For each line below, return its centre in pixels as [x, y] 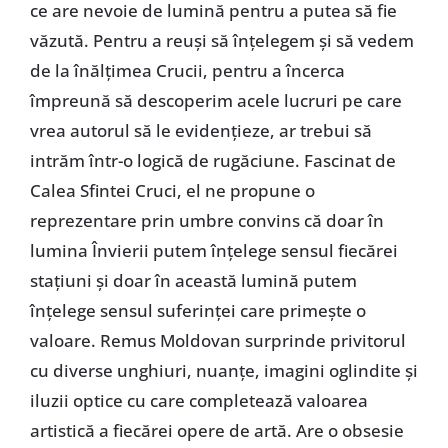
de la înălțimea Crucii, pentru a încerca [187, 70]
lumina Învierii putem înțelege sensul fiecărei [213, 250]
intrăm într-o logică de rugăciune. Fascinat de [212, 160]
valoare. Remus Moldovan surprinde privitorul [217, 340]
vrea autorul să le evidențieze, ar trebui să [200, 130]
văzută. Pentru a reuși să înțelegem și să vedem [221, 40]
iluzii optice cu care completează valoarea [198, 400]
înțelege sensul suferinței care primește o [197, 310]
